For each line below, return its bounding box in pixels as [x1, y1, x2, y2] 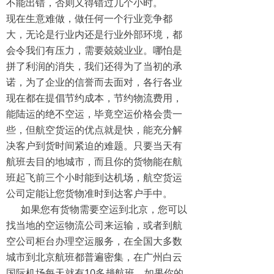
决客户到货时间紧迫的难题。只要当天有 [6, 139, 182, 152]
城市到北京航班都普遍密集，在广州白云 [6, 250, 182, 264]
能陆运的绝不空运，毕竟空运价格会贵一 [6, 107, 182, 120]
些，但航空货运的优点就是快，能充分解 [6, 123, 182, 136]
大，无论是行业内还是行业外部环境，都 [6, 28, 182, 41]
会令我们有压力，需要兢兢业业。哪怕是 [6, 43, 182, 57]
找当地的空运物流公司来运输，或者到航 [6, 218, 182, 232]
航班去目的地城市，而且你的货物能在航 [6, 155, 182, 168]
